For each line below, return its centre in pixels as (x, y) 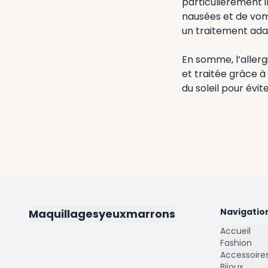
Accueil (235, 231)
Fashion (236, 243)
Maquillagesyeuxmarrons (102, 214)
